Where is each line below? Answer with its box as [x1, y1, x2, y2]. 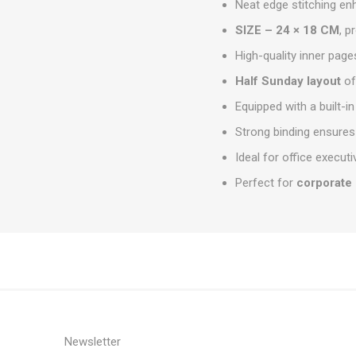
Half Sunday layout [235, 74, 342, 88]
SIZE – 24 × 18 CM [235, 23, 340, 37]
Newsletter [64, 335, 121, 349]
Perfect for [235, 176, 297, 190]
